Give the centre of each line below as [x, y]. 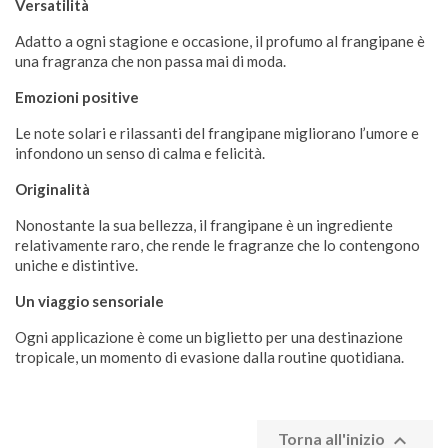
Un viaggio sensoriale [89, 301]
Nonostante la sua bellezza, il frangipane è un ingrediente [204, 225]
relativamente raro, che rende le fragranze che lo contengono [217, 245]
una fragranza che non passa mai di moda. [150, 61]
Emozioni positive [77, 97]
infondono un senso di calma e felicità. [140, 153]
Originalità [52, 189]
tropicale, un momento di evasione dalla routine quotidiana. [209, 357]
